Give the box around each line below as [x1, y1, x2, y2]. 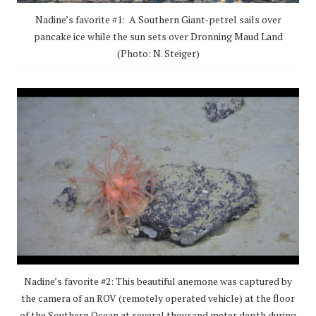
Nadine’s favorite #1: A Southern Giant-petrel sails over [35, 13, 281, 27]
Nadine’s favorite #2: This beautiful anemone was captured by [24, 274, 292, 288]
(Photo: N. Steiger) [116, 47, 200, 61]
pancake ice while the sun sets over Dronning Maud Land [33, 30, 283, 44]
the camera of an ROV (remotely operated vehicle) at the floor [21, 291, 295, 305]
